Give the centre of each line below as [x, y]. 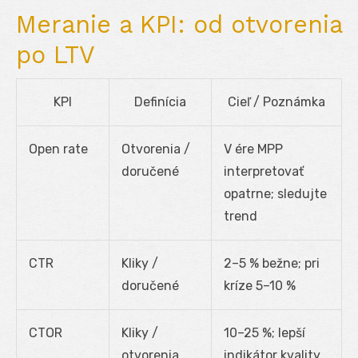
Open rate [58, 149]
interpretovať [264, 171]
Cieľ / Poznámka [276, 101]
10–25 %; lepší [265, 332]
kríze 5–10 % [260, 285]
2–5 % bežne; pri [272, 263]
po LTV [56, 54]
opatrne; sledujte [275, 193]
